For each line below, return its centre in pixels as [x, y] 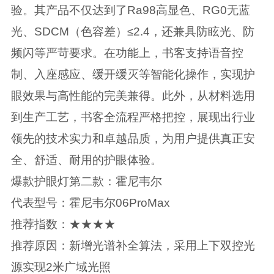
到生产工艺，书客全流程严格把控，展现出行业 [133, 117]
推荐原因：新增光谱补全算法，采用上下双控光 [133, 246]
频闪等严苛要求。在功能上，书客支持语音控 [127, 53]
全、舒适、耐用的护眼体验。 [86, 160]
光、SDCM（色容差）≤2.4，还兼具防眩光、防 [132, 32]
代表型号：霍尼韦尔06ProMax [90, 203]
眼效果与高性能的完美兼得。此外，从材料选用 [133, 96]
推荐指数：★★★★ [63, 224]
